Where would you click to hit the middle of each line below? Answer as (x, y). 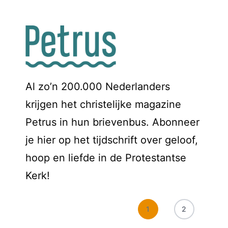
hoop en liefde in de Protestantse (106, 158)
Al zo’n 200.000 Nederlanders (98, 87)
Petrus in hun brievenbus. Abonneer (112, 122)
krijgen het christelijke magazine (103, 105)
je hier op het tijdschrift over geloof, (112, 140)
